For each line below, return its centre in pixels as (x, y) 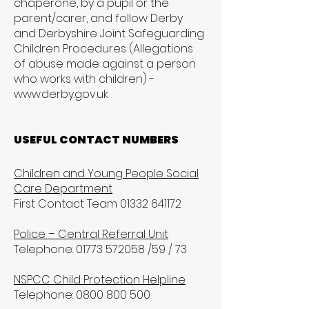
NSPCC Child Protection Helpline (100, 280)
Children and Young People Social (106, 173)
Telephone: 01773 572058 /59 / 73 (100, 249)
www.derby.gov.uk (61, 94)
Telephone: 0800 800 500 (82, 295)
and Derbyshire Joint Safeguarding (109, 33)
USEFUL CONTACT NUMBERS (96, 140)
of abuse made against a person (105, 64)
